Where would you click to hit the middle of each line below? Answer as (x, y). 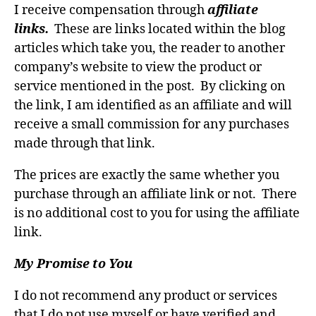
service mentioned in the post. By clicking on (150, 86)
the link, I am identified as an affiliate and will (153, 105)
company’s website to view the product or (138, 67)
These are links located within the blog (170, 29)
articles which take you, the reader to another (150, 48)
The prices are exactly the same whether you (147, 175)
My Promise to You (73, 264)
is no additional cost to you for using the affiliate (157, 213)
